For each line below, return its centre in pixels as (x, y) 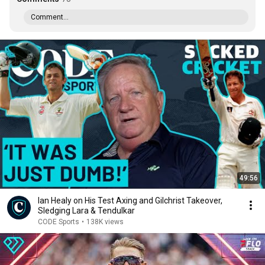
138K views (105, 222)
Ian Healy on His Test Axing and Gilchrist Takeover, (130, 201)
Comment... (50, 17)
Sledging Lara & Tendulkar (86, 211)
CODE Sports (59, 222)
